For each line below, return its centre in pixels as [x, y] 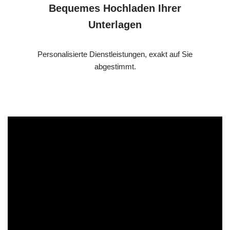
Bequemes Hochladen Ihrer [115, 8]
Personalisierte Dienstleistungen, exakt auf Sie [115, 54]
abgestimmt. [115, 66]
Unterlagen [115, 24]
